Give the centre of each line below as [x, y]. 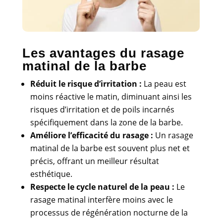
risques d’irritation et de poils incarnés [102, 109]
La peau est [164, 83]
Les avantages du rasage [103, 53]
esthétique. [51, 174]
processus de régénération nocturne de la [109, 212]
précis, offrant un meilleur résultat [94, 161]
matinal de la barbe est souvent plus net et [110, 148]
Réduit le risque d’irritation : [86, 83]
